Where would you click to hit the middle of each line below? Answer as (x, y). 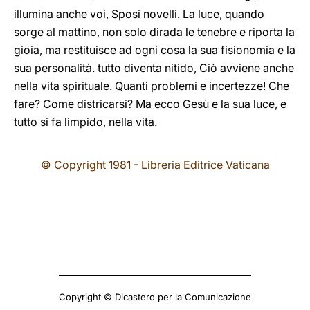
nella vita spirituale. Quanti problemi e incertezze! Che (152, 86)
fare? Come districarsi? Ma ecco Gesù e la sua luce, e (150, 104)
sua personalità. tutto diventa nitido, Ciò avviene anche (154, 68)
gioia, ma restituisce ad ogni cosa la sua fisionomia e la (155, 50)
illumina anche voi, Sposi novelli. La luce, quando (139, 14)
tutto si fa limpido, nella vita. (85, 122)
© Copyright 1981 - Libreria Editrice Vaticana (155, 165)
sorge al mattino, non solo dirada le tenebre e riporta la (154, 32)
